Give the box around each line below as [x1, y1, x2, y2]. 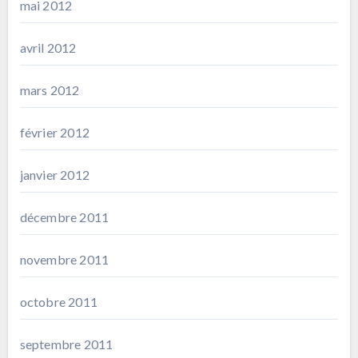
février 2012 [19, 124, 89, 140]
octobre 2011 [19, 293, 97, 309]
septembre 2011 [19, 336, 113, 352]
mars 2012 [19, 82, 80, 97]
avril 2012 [19, 39, 77, 55]
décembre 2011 [19, 209, 109, 225]
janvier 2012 [19, 166, 89, 182]
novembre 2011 [19, 251, 109, 267]
